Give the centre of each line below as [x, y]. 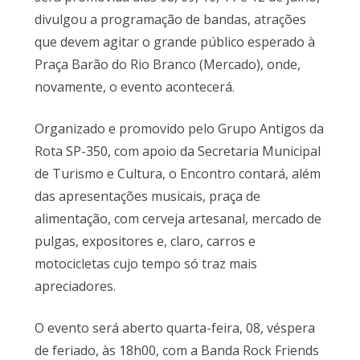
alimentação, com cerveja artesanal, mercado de [178, 219]
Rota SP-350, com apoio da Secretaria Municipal [177, 151]
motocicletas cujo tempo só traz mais [145, 264]
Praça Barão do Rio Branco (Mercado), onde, [167, 65]
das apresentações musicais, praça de [147, 196]
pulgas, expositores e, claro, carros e [145, 241]
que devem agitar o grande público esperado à [174, 42]
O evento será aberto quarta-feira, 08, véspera [174, 328]
